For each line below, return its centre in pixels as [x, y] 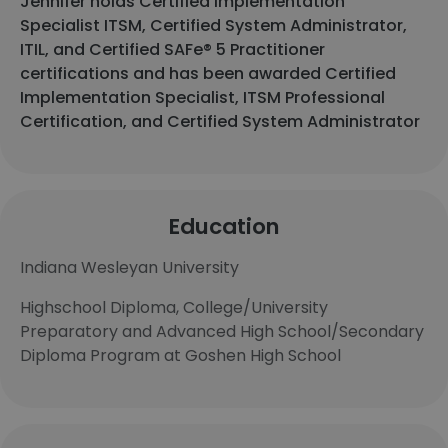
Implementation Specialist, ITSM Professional [202, 97]
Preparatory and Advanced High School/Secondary [222, 331]
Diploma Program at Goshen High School [180, 355]
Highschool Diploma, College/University [174, 307]
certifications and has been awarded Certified [208, 73]
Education [224, 226]
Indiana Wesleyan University [129, 267]
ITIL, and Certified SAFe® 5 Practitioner [172, 49]
